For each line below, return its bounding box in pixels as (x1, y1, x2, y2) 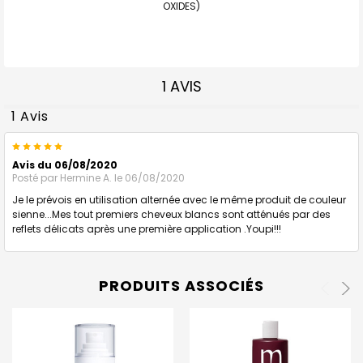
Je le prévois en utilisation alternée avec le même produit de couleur (12, 192, 346, 207)
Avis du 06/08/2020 (12, 157, 117, 172)
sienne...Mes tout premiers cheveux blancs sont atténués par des (12, 207, 331, 221)
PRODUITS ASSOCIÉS (99, 275, 264, 296)
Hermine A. (60, 170, 112, 185)
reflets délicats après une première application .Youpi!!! (12, 221, 281, 236)
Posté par (12, 170, 60, 185)
